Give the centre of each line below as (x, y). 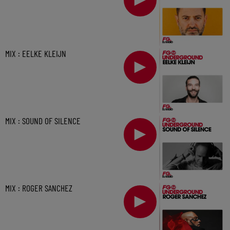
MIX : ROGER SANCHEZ (39, 188)
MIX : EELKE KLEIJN (36, 54)
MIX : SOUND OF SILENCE (43, 121)
